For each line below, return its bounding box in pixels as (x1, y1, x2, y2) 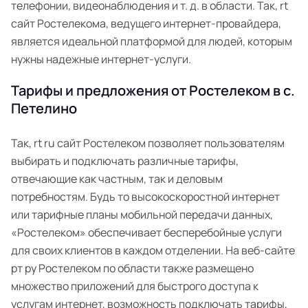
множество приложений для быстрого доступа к (11, 278, 258, 294)
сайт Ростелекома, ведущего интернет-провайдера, (11, 16, 281, 31)
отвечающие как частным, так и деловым (11, 171, 223, 186)
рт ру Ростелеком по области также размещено (11, 261, 254, 276)
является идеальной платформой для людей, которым (11, 34, 292, 49)
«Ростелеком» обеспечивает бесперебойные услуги (11, 225, 282, 240)
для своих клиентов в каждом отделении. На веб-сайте (11, 243, 295, 258)
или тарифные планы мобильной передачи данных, (11, 207, 273, 222)
